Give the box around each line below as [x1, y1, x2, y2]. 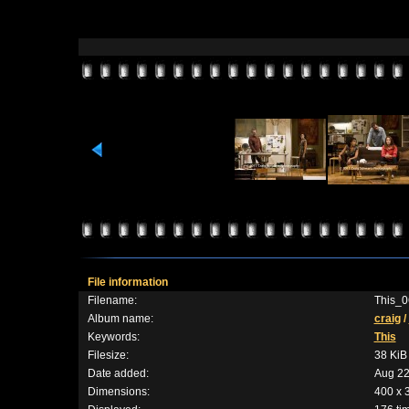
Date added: [87, 367, 149, 380]
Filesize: [87, 349, 129, 362]
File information [87, 276, 168, 288]
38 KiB [373, 349, 407, 362]
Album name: [87, 312, 153, 325]
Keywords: [87, 330, 140, 343]
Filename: [87, 294, 137, 307]
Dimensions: [87, 385, 150, 398]
